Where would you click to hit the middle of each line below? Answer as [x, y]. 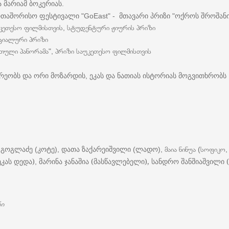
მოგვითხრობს [202, 75]
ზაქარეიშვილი [106, 149]
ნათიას [129, 75]
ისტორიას [159, 75]
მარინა [51, 161]
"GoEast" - [99, 16]
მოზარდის [68, 75]
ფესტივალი [59, 16]
